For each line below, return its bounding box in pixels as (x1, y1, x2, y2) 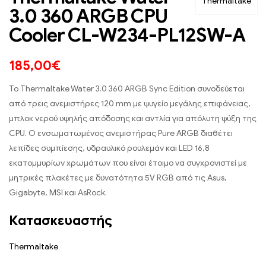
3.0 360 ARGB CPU (9, 4, 167, 28)
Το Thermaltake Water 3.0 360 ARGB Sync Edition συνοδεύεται (9, 83, 245, 94)
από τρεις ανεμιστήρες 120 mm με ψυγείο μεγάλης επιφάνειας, (9, 98, 251, 109)
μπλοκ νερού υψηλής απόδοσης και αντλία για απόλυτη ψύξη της (9, 113, 256, 123)
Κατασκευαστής (9, 211, 112, 229)
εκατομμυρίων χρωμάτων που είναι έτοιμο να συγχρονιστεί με (9, 157, 247, 168)
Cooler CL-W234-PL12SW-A (9, 23, 245, 47)
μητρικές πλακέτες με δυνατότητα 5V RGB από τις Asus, (9, 172, 227, 183)
